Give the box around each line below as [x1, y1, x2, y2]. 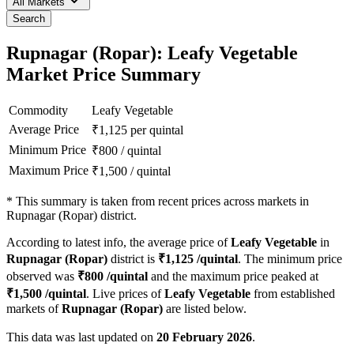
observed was [6, 269, 77, 284]
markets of [6, 302, 62, 316]
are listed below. [163, 302, 247, 316]
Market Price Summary [6, 64, 201, 85]
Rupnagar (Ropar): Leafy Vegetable [6, 43, 298, 64]
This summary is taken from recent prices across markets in [16, 194, 309, 209]
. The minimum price [238, 252, 342, 266]
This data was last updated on [6, 330, 156, 345]
